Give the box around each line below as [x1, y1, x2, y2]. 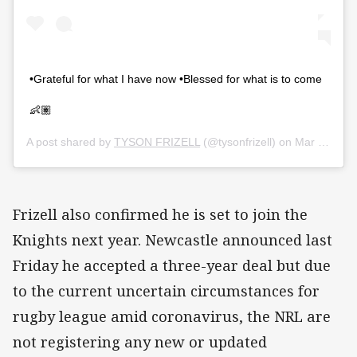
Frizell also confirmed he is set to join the [13, 204, 308, 224]
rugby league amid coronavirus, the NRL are [13, 306, 331, 326]
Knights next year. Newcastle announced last [13, 229, 332, 249]
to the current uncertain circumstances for [13, 280, 320, 300]
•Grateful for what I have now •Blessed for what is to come [29, 72, 322, 85]
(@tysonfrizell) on [200, 135, 295, 148]
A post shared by [26, 135, 114, 148]
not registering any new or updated [13, 331, 267, 351]
